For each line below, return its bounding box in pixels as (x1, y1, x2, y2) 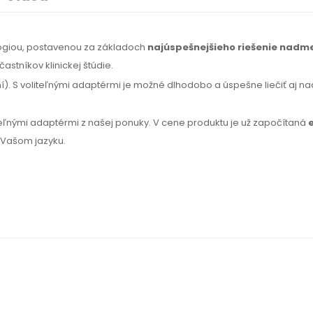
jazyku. (33, 134, 66, 148)
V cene (153, 116, 185, 130)
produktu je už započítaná (185, 116, 308, 130)
